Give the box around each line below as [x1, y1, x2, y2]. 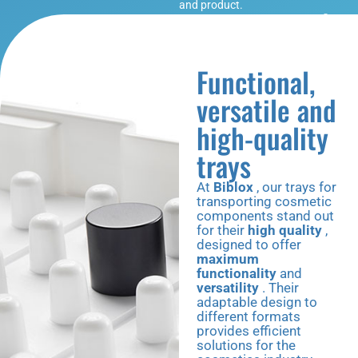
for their [197, 221, 249, 238]
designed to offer [197, 236, 302, 253]
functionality [197, 265, 277, 281]
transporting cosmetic [197, 193, 332, 209]
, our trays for [253, 178, 337, 195]
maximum [197, 250, 260, 267]
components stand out [197, 207, 335, 224]
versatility [197, 279, 260, 296]
